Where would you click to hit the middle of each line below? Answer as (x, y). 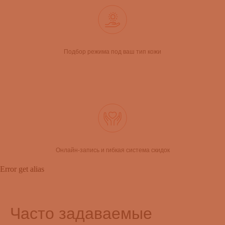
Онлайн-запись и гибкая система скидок (113, 150)
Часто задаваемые (81, 213)
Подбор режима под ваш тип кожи (113, 52)
